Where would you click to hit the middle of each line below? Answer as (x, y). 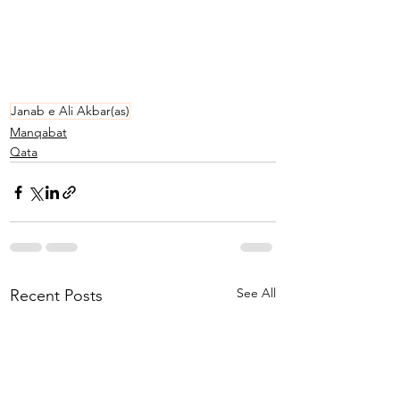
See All (256, 293)
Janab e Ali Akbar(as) (70, 111)
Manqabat (38, 132)
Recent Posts (56, 296)
